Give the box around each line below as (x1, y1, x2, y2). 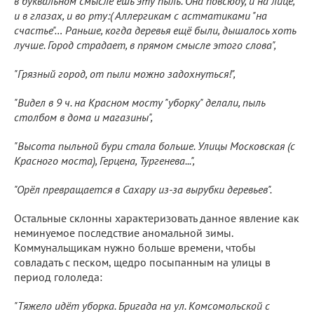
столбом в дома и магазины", (14, 109, 153, 124)
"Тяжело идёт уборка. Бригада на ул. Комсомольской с (14, 298, 270, 313)
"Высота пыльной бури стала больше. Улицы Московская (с (14, 138, 295, 153)
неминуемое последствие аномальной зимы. (14, 225, 233, 240)
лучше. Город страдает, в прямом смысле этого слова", (14, 37, 276, 52)
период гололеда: (14, 269, 102, 284)
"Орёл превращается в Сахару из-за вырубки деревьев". (14, 182, 272, 196)
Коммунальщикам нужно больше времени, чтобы (14, 240, 256, 254)
